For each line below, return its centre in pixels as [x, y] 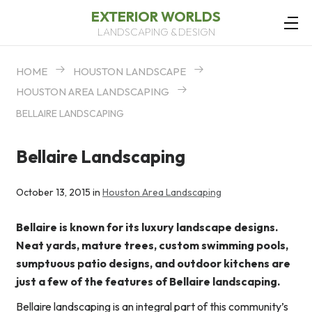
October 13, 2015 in [59, 193]
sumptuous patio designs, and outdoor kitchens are [153, 264]
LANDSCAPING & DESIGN [156, 31]
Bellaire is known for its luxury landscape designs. [147, 227]
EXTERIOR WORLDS [156, 16]
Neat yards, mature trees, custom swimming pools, [152, 245]
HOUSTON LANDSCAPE [130, 71]
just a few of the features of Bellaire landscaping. [148, 282]
